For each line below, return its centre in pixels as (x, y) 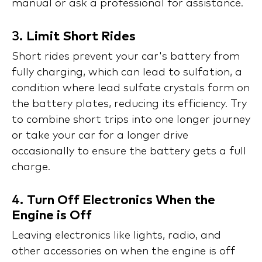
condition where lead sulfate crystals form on (131, 89)
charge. (31, 168)
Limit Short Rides (81, 37)
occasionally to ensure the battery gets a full (129, 152)
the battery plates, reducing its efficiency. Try (129, 104)
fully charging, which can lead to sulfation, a (127, 73)
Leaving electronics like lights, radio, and (116, 236)
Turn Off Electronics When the (121, 201)
